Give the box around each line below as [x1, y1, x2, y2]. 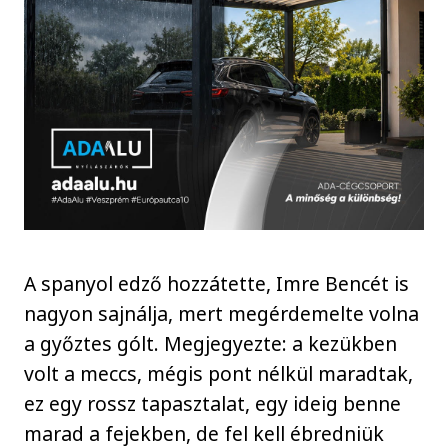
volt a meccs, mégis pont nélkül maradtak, [24, 359, 414, 387]
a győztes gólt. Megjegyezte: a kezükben [24, 329, 398, 357]
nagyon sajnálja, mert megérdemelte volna [24, 299, 420, 327]
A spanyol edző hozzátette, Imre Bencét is [24, 269, 410, 297]
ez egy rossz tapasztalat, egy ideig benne [24, 389, 402, 417]
